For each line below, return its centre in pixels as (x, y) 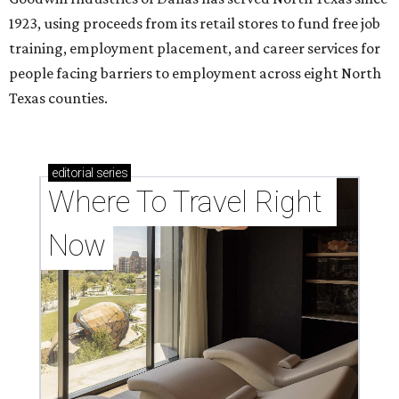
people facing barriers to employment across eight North (195, 73)
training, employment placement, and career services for (195, 49)
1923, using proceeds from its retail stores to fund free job (195, 24)
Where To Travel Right (185, 202)
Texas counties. (58, 98)
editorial (73, 173)
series (110, 173)
